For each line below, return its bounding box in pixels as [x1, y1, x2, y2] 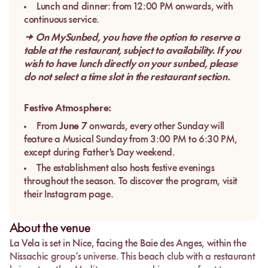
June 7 [59, 121, 87, 132]
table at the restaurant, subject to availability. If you [24, 46, 242, 56]
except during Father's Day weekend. [24, 148, 175, 158]
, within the [202, 239, 246, 249]
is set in [39, 239, 73, 249]
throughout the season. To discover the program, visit [24, 176, 238, 187]
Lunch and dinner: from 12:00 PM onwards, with [36, 2, 233, 12]
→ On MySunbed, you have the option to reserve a [24, 33, 240, 43]
